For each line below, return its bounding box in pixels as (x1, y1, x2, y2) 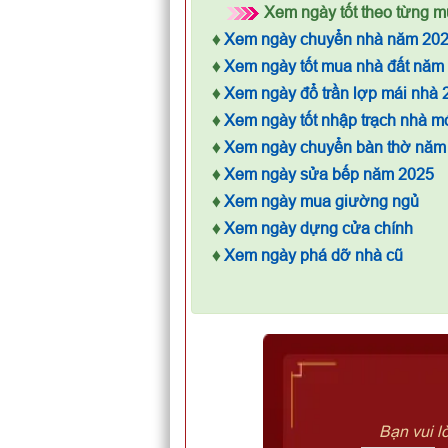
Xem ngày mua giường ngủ (223, 192, 419, 210)
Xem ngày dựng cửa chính (223, 219, 413, 237)
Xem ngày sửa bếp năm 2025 (223, 165, 434, 183)
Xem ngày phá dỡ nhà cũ (223, 246, 403, 264)
